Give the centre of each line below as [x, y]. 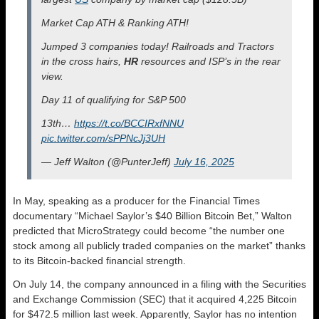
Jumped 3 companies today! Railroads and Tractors [158, 46]
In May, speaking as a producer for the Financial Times [136, 200]
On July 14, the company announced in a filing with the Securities [159, 284]
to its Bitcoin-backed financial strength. [99, 260]
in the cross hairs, [83, 61]
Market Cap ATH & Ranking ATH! [115, 22]
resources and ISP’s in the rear [209, 61]
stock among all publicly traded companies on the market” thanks [159, 245]
